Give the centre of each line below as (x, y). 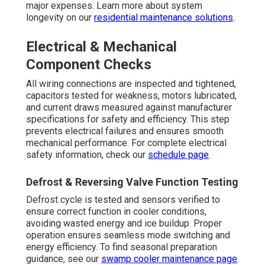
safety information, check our (87, 154)
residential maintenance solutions (164, 17)
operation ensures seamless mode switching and (128, 235)
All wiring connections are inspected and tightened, (131, 83)
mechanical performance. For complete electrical (126, 143)
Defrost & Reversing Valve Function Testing (132, 182)
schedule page (178, 154)
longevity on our (60, 17)
